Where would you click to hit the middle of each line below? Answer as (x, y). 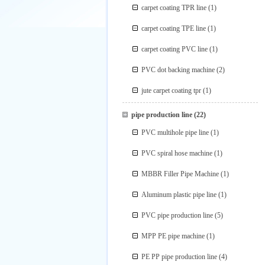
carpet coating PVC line (175, 49)
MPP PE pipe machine (173, 236)
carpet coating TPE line (174, 28)
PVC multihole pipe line (175, 132)
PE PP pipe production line (180, 257)
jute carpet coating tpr (172, 91)
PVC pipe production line (177, 215)
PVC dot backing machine (178, 70)
